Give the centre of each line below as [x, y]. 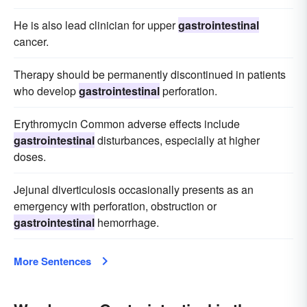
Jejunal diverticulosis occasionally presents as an [134, 189]
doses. [30, 157]
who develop [46, 91]
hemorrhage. [127, 222]
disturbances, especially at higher [177, 140]
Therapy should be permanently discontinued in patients [150, 74]
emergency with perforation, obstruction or [115, 206]
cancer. [31, 41]
